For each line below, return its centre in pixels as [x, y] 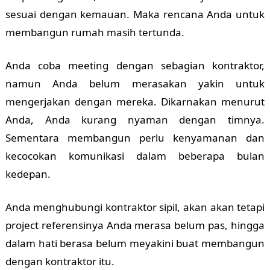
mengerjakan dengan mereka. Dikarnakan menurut [135, 102]
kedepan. [28, 174]
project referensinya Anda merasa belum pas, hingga [135, 225]
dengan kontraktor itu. [60, 262]
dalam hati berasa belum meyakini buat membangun [135, 243]
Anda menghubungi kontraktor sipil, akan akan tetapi [135, 207]
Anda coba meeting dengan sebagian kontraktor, [135, 66]
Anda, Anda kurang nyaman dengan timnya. [135, 120]
